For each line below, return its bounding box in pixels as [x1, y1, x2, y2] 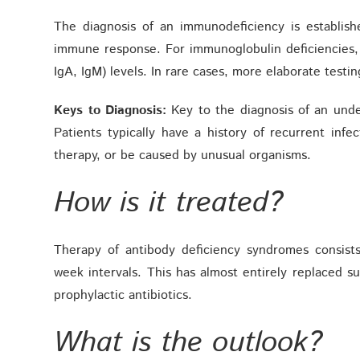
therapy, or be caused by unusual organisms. [54, 146, 312, 166]
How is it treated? [54, 182, 284, 225]
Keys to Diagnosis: [54, 101, 167, 121]
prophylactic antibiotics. [54, 286, 193, 305]
